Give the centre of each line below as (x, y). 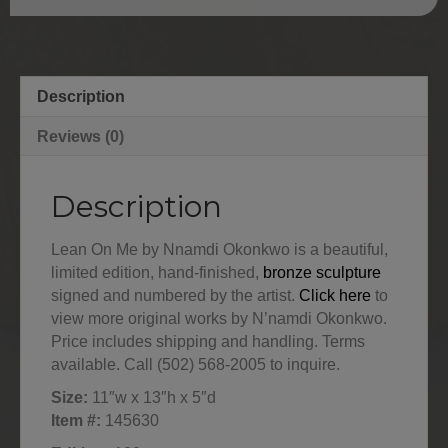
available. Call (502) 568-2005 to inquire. (195, 364)
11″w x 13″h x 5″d (152, 397)
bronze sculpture (322, 272)
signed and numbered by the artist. (175, 295)
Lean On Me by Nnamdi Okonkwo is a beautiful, (219, 249)
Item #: (76, 420)
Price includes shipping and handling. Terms (208, 341)
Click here (335, 295)
